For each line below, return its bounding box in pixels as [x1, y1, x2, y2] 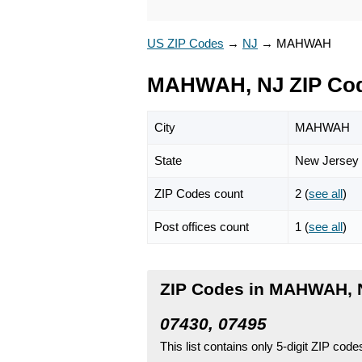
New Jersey [295, 153, 359, 167]
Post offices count [154, 219, 249, 234]
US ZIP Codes [147, 36, 224, 50]
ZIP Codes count [154, 186, 243, 200]
